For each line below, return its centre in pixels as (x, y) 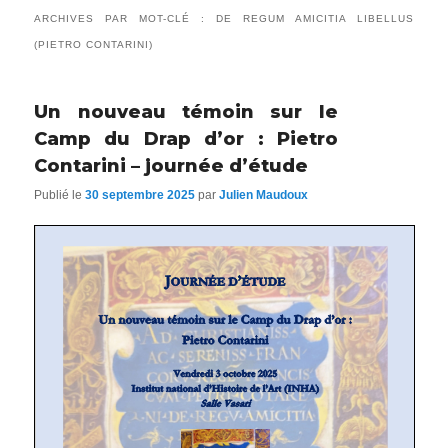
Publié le (60, 194)
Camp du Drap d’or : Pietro (186, 139)
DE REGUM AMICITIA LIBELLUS (315, 19)
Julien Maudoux (264, 194)
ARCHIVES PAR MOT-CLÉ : (125, 19)
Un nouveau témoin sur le (186, 112)
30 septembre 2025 (140, 194)
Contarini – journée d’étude (171, 166)
